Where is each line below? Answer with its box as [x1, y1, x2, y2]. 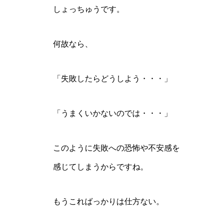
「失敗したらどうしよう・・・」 [53, 74, 172, 83]
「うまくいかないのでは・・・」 [53, 109, 172, 117]
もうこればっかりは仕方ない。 [53, 197, 164, 206]
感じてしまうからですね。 [53, 163, 148, 171]
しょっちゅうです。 [53, 5, 124, 13]
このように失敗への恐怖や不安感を [53, 144, 180, 152]
